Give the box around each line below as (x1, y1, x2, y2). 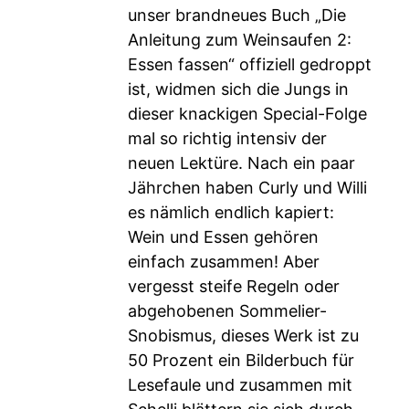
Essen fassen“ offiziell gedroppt (128, 55, 372, 74)
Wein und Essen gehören (128, 227, 319, 246)
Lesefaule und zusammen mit (128, 375, 352, 394)
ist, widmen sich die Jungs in (128, 79, 349, 99)
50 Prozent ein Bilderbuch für (128, 351, 354, 370)
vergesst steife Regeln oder (128, 277, 340, 296)
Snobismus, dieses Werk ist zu (128, 326, 359, 345)
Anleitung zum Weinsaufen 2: (128, 30, 351, 49)
